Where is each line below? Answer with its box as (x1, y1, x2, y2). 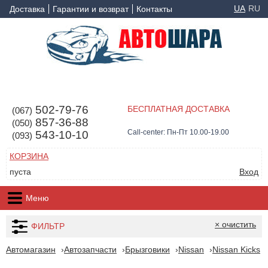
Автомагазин (6, 245, 56, 254)
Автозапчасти (64, 245, 117, 254)
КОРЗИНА (10, 151, 48, 161)
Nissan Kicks (212, 245, 260, 254)
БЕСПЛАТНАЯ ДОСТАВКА (127, 104, 230, 114)
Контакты (136, 4, 172, 14)
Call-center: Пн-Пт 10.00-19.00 (127, 128, 229, 136)
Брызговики (125, 245, 170, 254)
